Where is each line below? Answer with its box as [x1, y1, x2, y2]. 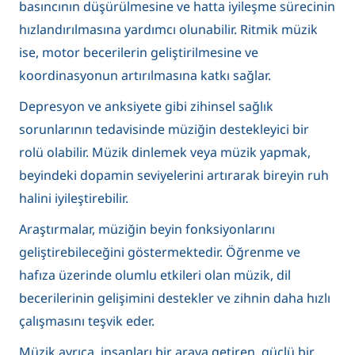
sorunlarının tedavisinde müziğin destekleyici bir [19, 120, 309, 138]
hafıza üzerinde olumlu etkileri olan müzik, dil [19, 265, 291, 284]
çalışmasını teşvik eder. [19, 311, 155, 330]
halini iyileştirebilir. [19, 189, 128, 207]
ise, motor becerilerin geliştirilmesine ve [19, 43, 258, 61]
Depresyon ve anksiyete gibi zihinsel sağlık [19, 97, 273, 115]
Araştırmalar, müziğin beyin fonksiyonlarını [19, 219, 275, 238]
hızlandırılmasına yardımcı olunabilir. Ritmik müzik [19, 20, 318, 38]
